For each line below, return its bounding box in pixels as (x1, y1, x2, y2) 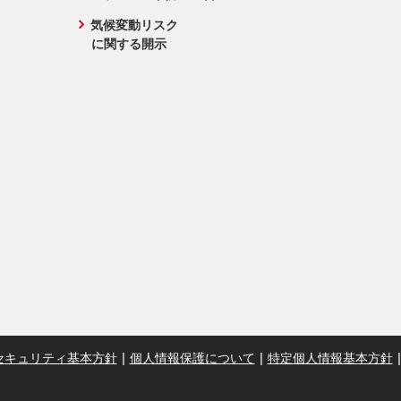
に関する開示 (91, 37, 167, 51)
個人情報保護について (129, 350, 255, 365)
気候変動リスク (90, 18, 179, 32)
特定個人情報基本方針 (267, 350, 393, 365)
